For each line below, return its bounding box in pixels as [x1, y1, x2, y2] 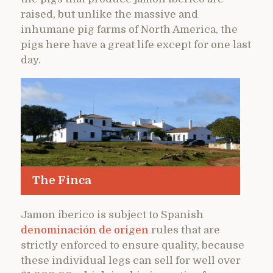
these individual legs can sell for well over [21, 254, 241, 266]
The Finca [32, 174, 91, 187]
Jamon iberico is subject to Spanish [21, 208, 204, 221]
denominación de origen [21, 224, 149, 236]
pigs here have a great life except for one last [21, 39, 251, 51]
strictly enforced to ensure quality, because [21, 239, 244, 251]
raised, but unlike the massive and [21, 9, 198, 21]
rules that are [149, 224, 220, 236]
